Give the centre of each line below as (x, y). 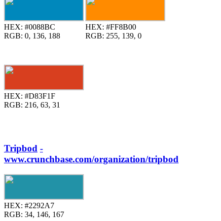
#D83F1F (39, 96)
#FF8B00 (120, 27)
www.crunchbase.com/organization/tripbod (91, 159)
